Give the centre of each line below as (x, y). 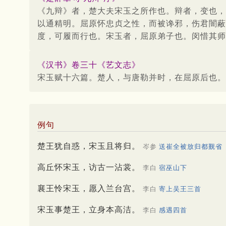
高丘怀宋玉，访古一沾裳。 (90, 167)
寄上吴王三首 (180, 189)
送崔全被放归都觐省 (191, 146)
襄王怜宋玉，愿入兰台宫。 (90, 188)
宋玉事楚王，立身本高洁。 (90, 209)
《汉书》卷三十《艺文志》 (89, 65)
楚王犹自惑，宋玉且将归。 (90, 146)
